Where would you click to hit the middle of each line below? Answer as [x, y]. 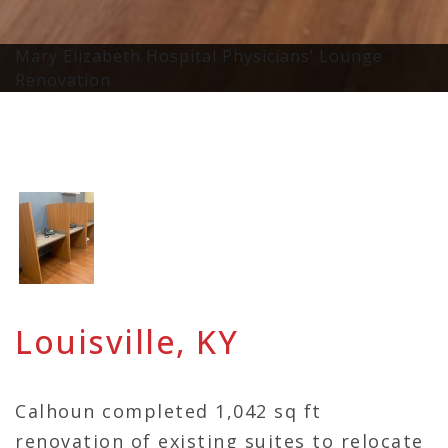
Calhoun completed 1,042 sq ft [168, 410]
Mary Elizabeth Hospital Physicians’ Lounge [199, 55]
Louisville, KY [126, 341]
